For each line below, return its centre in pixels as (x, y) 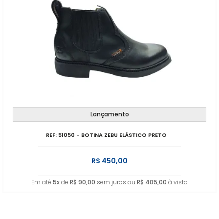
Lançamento (109, 114)
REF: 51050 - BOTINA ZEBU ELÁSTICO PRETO (107, 135)
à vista (177, 182)
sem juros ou (116, 182)
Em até (42, 182)
